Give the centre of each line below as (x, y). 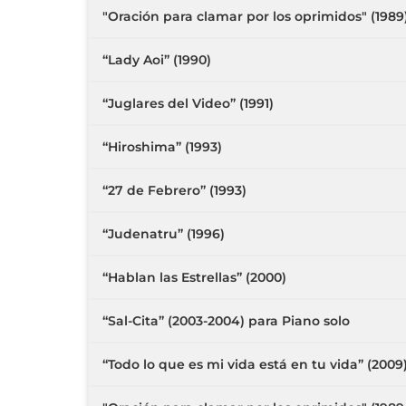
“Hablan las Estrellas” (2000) (194, 277)
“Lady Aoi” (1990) (157, 60)
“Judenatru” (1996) (164, 234)
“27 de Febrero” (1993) (174, 190)
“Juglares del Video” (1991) (188, 103)
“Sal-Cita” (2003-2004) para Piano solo (226, 321)
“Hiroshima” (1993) (162, 147)
